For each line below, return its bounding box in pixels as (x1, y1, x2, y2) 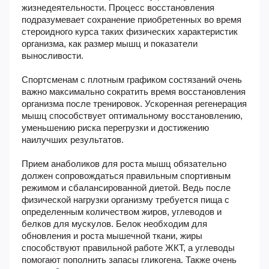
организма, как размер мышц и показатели (22, 38, 198, 49)
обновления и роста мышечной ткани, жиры (22, 231, 202, 241)
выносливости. (22, 50, 83, 61)
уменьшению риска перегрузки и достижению (22, 122, 209, 133)
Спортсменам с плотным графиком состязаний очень (22, 74, 242, 85)
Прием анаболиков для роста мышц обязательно (22, 159, 226, 169)
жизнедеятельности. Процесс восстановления (22, 2, 214, 13)
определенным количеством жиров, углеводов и (22, 207, 222, 217)
